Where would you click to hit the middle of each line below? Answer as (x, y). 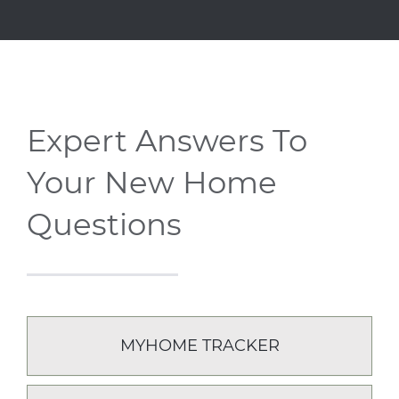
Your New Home (152, 183)
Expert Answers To (167, 141)
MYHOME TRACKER (199, 346)
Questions (104, 224)
